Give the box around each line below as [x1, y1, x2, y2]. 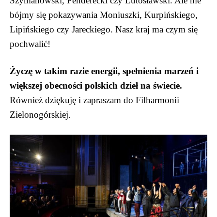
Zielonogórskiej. [10, 109, 71, 120]
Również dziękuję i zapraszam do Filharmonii [10, 95, 179, 106]
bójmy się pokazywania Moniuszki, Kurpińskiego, [10, 10, 198, 20]
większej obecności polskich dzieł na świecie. [10, 80, 182, 91]
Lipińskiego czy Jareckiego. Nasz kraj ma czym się [10, 24, 198, 35]
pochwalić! [10, 39, 50, 49]
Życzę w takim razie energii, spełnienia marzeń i [10, 66, 199, 77]
